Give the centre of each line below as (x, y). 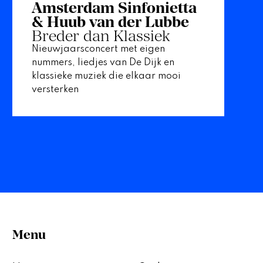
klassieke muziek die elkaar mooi (106, 77)
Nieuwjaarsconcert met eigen (98, 50)
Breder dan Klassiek (101, 36)
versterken (55, 90)
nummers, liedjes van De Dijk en (103, 63)
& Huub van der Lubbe (110, 22)
